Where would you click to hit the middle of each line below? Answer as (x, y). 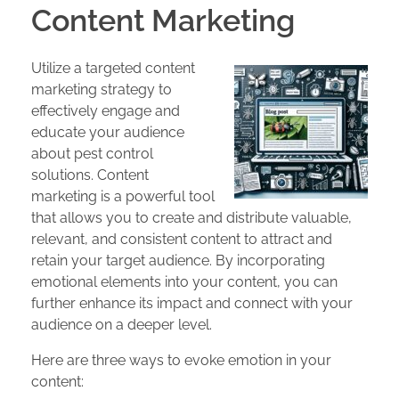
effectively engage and (106, 111)
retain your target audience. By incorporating (178, 261)
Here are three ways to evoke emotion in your (181, 361)
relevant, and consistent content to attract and (182, 240)
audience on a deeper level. (122, 325)
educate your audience (108, 133)
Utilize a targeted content (113, 69)
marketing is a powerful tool (123, 197)
